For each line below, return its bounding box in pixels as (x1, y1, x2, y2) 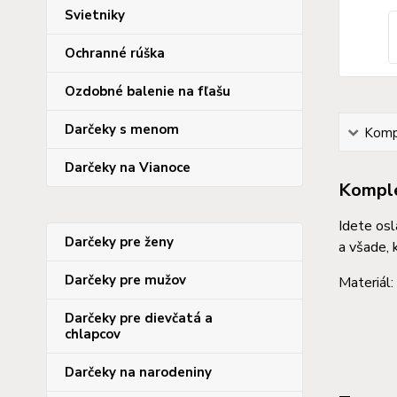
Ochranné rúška (65, 44, 165, 62)
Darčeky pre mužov (65, 271, 186, 289)
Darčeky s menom (65, 121, 179, 138)
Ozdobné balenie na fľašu (65, 82, 230, 100)
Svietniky (65, 6, 125, 24)
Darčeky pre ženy (65, 233, 174, 251)
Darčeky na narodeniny (65, 363, 212, 381)
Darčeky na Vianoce (65, 159, 191, 176)
